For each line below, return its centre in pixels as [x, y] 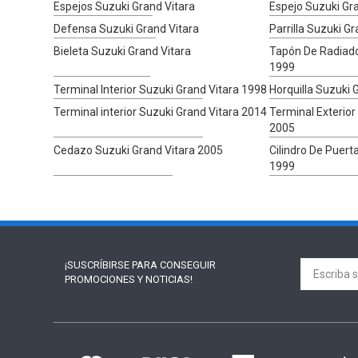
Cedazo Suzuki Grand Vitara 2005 [139, 150]
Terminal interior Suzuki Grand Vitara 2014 [161, 111]
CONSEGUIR [187, 265]
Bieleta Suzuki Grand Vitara [123, 51]
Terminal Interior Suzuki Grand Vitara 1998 [161, 89]
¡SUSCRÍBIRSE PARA [112, 265]
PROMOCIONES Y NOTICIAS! [128, 279]
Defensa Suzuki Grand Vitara [127, 28]
